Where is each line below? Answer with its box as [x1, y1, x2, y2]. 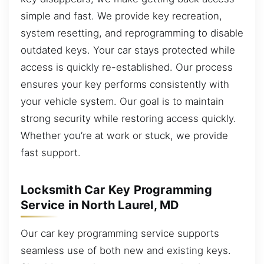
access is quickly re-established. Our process [21, 61, 233, 73]
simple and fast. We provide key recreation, [21, 9, 222, 22]
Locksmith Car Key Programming [21, 182, 212, 197]
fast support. [21, 146, 81, 159]
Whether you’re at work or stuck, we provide [21, 129, 228, 141]
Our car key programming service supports [21, 227, 219, 239]
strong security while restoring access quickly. [21, 112, 236, 124]
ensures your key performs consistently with [21, 78, 229, 90]
